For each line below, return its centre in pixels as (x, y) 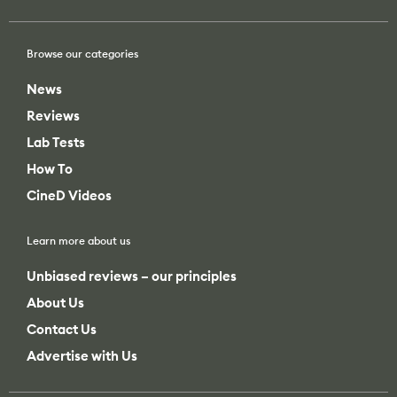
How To (50, 105)
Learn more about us (78, 176)
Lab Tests (56, 79)
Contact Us (62, 266)
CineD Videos (69, 132)
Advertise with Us (82, 292)
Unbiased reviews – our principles (132, 213)
